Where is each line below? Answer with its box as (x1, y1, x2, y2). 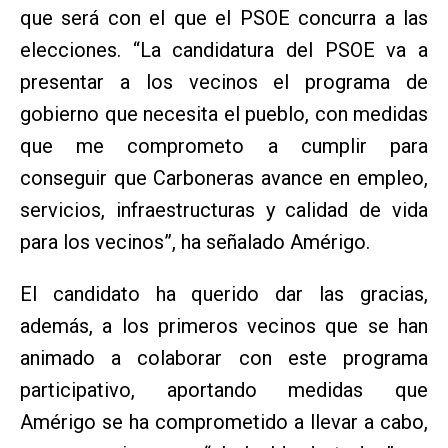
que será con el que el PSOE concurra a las (20, 6, 428, 31)
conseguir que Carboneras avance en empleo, (20, 166, 428, 191)
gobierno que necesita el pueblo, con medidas (20, 102, 428, 127)
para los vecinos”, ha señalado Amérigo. (20, 230, 370, 255)
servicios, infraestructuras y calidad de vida (20, 198, 428, 223)
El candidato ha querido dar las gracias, (20, 282, 428, 307)
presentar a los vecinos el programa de (20, 70, 428, 95)
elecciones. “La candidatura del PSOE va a (20, 38, 428, 63)
